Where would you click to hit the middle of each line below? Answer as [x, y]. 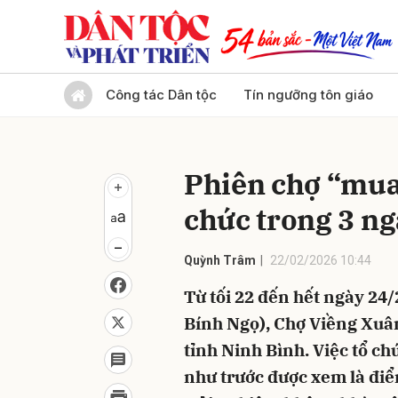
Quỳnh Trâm [220, 260]
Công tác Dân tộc [161, 95]
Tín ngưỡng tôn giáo [308, 95]
